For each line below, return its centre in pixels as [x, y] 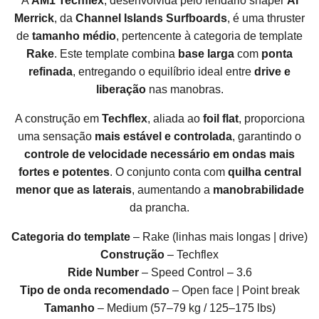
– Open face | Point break [234, 291]
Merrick [34, 19]
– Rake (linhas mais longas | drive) [219, 237]
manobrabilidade [258, 190]
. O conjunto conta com [168, 172]
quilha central [264, 172]
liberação [121, 90]
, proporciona [271, 119]
